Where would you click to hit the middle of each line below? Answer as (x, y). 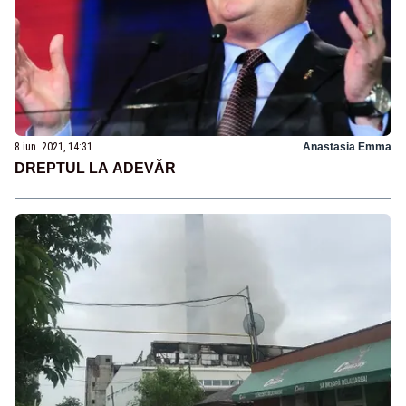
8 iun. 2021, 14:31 (53, 147)
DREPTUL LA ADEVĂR (95, 169)
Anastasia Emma (347, 147)
